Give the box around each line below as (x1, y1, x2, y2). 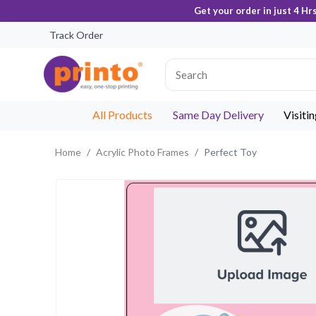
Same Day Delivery (172, 108, 264, 121)
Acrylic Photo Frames (96, 146, 189, 158)
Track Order (49, 29, 103, 41)
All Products (92, 108, 152, 121)
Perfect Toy (204, 146, 257, 158)
